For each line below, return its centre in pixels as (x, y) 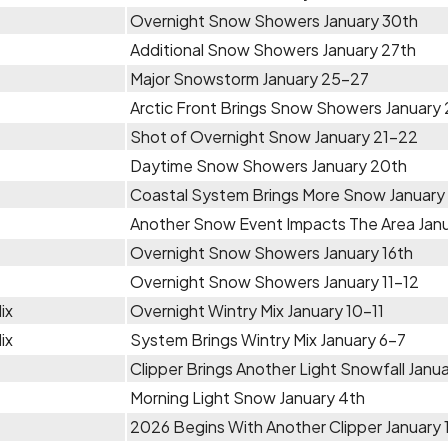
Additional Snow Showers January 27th (273, 49)
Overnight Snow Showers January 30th (274, 20)
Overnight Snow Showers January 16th (271, 252)
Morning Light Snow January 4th (247, 397)
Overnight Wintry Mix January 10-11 (257, 310)
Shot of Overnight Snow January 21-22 (274, 136)
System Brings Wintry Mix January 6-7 (268, 339)
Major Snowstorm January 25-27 (249, 78)
